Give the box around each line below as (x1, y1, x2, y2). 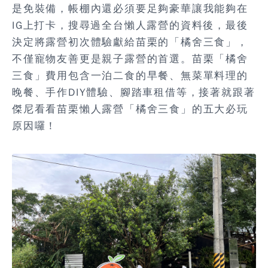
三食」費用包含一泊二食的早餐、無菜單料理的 (12, 69, 248, 83)
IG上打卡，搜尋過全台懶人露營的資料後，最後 (12, 19, 248, 32)
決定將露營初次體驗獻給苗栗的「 (12, 36, 181, 49)
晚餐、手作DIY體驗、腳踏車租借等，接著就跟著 (12, 86, 255, 99)
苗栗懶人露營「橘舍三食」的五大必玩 (57, 103, 248, 116)
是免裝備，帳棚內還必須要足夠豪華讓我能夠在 (12, 2, 248, 16)
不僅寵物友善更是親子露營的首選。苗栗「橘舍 (12, 53, 248, 66)
